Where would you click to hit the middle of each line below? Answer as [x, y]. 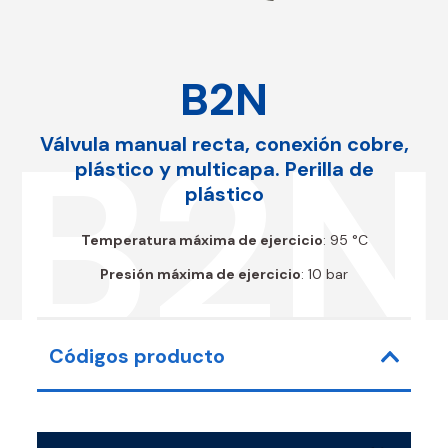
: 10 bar [324, 273]
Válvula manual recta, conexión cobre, [224, 143]
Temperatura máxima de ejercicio [201, 239]
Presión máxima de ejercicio [200, 273]
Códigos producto [137, 356]
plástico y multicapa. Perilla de [224, 168]
